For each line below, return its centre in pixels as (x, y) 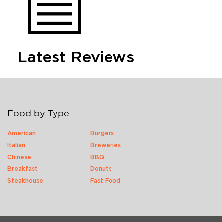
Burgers (102, 133)
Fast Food (106, 181)
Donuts (101, 169)
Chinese (19, 157)
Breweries (106, 145)
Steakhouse (25, 181)
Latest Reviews (76, 57)
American (22, 133)
